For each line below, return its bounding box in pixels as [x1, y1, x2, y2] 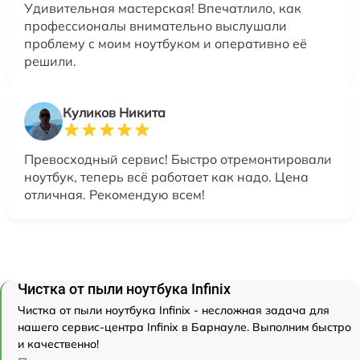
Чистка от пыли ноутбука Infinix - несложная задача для [18, 303, 329, 318]
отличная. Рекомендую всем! [24, 186, 205, 203]
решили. [24, 53, 76, 70]
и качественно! [18, 337, 99, 352]
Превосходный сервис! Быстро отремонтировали [24, 151, 332, 168]
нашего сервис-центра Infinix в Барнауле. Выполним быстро [18, 320, 351, 335]
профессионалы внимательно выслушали [24, 18, 287, 35]
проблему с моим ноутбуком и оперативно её [24, 35, 307, 52]
